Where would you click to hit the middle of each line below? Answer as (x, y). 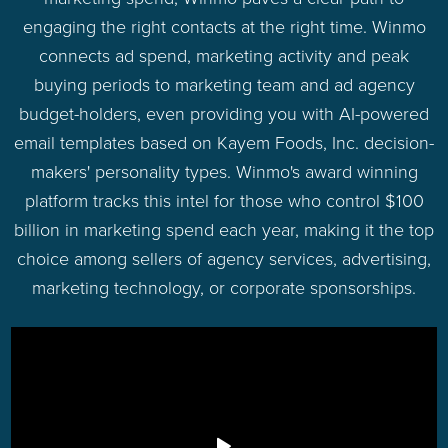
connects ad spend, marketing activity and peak (224, 55)
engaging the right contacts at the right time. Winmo (224, 26)
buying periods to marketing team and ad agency (224, 84)
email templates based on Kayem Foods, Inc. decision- (224, 142)
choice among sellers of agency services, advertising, (224, 258)
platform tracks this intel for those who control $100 (224, 200)
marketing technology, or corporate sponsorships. (224, 287)
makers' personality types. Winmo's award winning (224, 171)
